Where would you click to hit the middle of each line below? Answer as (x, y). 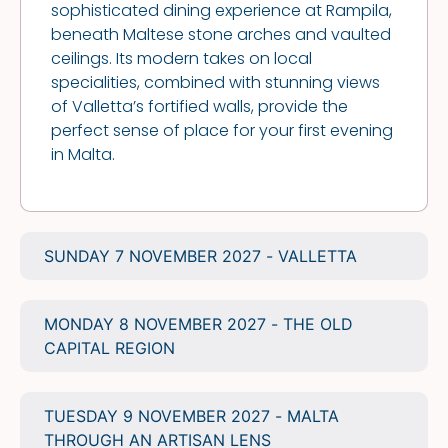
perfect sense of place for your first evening (222, 130)
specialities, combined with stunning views (215, 82)
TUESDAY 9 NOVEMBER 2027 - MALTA (191, 416)
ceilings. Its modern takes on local (181, 58)
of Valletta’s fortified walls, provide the (199, 106)
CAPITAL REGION (109, 348)
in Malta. (83, 154)
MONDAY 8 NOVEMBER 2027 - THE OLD (198, 324)
